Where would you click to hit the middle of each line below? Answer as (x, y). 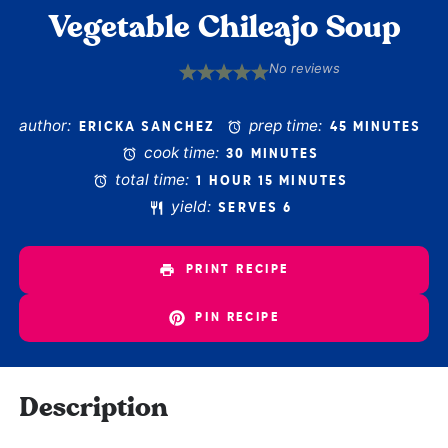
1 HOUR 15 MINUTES (272, 181)
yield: (189, 207)
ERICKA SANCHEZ (146, 127)
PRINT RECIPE (234, 270)
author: (45, 126)
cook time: (180, 153)
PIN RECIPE (234, 318)
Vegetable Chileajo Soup (224, 28)
